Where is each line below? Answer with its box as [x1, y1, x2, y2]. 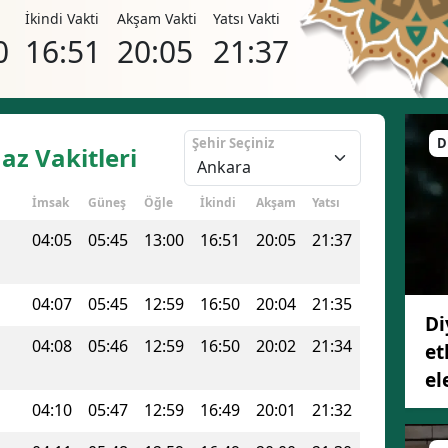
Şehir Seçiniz [191, 134, 274, 152]
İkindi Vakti [25, 9, 99, 28]
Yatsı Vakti [213, 9, 280, 28]
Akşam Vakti [117, 9, 197, 28]
